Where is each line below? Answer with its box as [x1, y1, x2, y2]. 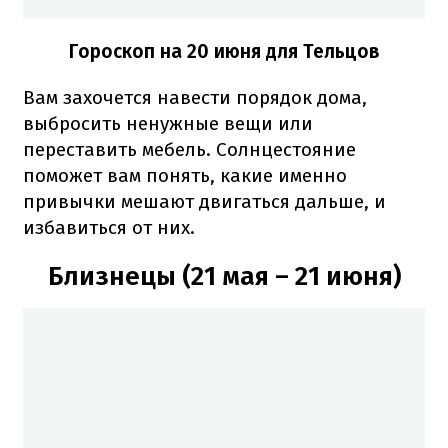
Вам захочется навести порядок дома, [23, 86, 367, 110]
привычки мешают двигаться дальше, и [23, 190, 386, 214]
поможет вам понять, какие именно [23, 164, 347, 188]
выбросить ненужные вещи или [23, 112, 313, 136]
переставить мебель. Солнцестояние [23, 138, 356, 162]
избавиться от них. [23, 216, 195, 240]
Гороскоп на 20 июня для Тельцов [68, 40, 380, 64]
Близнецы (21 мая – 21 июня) [47, 261, 401, 293]
